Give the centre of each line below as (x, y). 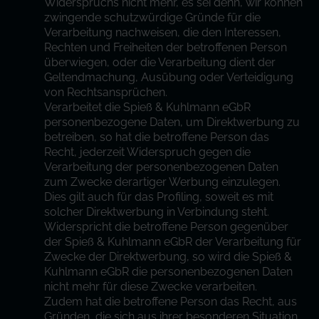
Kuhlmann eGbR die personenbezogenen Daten (169, 272)
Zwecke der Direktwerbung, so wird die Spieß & (168, 257)
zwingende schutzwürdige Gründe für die (153, 17)
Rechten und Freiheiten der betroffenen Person (166, 47)
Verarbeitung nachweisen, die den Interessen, (163, 32)
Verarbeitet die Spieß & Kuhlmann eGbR (148, 107)
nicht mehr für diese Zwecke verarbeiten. (151, 287)
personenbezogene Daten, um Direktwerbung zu (172, 122)
